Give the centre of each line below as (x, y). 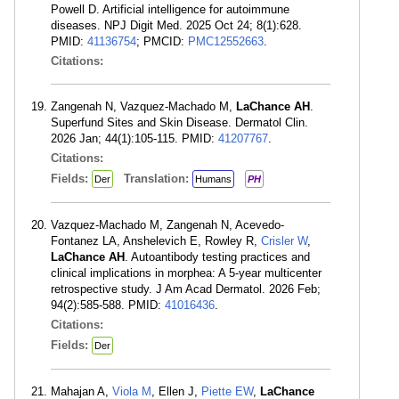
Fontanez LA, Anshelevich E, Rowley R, (156, 241)
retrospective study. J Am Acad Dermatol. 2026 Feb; (186, 289)
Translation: (158, 179)
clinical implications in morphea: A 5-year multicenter (186, 273)
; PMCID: (162, 41)
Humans (213, 179)
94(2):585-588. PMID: (108, 305)
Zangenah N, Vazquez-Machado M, (143, 106)
